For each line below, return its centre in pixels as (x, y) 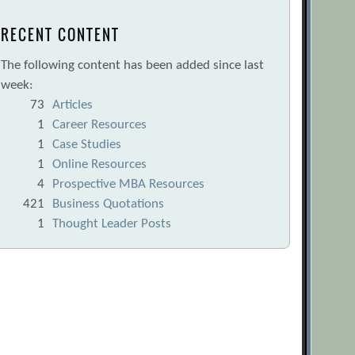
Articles (72, 105)
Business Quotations (108, 204)
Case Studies (86, 145)
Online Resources (99, 165)
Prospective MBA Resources (128, 185)
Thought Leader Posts (111, 224)
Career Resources (99, 125)
